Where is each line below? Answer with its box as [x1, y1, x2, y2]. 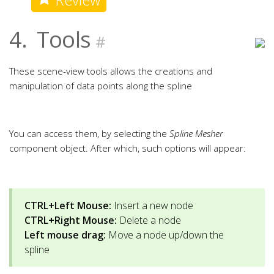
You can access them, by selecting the [9, 127, 169, 139]
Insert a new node [111, 199, 193, 212]
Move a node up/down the [106, 228, 224, 242]
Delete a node [117, 213, 181, 227]
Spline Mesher [169, 127, 223, 139]
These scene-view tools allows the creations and [9, 65, 212, 77]
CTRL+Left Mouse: [24, 199, 111, 212]
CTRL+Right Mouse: [24, 213, 117, 227]
